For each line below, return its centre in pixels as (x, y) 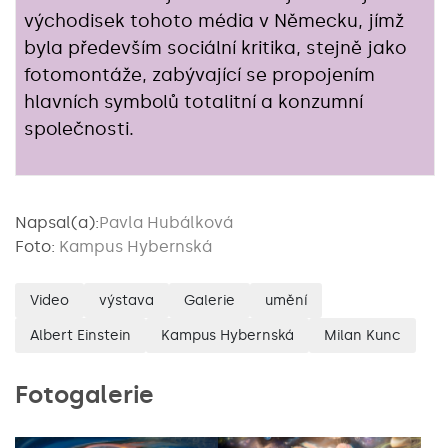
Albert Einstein (80, 335)
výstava (126, 300)
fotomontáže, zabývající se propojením (199, 74)
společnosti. (79, 128)
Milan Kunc (362, 335)
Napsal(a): (57, 222)
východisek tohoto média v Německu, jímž (214, 20)
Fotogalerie (84, 394)
